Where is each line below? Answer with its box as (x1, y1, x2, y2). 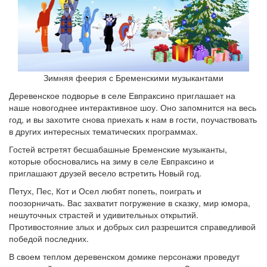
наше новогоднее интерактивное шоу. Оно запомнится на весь (9, 101, 256, 114)
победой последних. (9, 232, 89, 245)
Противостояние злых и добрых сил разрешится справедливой (9, 221, 256, 233)
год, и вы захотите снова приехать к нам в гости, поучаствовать (9, 113, 257, 126)
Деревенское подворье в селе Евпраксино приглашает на (9, 89, 235, 102)
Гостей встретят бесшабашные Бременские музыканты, (9, 143, 227, 156)
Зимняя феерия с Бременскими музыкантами (44, 72, 223, 84)
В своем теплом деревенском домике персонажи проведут (9, 250, 240, 263)
